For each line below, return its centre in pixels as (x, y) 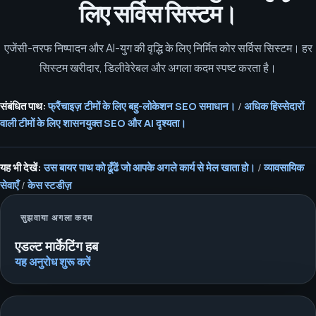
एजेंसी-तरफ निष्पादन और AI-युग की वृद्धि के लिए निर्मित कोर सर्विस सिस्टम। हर (158, 48)
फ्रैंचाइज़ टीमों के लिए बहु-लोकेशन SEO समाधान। (142, 105)
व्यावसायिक (284, 168)
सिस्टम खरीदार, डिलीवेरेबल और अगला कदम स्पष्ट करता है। (158, 67)
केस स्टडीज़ (50, 185)
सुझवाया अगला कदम (56, 217)
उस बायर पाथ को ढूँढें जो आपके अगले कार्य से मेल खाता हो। (150, 168)
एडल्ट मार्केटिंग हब (56, 246)
